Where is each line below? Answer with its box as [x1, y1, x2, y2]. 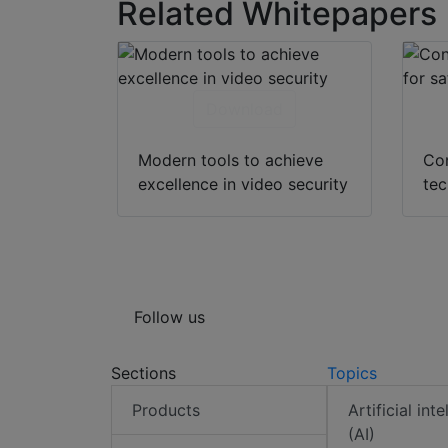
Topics [326, 362, 377, 383]
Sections [111, 362, 176, 383]
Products [132, 399, 200, 420]
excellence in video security [138, 173, 348, 194]
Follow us [134, 306, 205, 327]
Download [205, 98, 283, 119]
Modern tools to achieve [138, 149, 323, 170]
